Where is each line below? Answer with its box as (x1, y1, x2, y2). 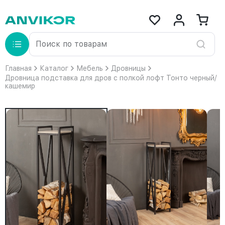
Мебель (76, 64, 103, 72)
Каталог (40, 64, 68, 72)
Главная (5, 64, 32, 72)
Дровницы (111, 64, 146, 72)
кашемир (5, 82, 35, 90)
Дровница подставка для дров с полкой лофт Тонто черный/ (5, 74, 217, 82)
